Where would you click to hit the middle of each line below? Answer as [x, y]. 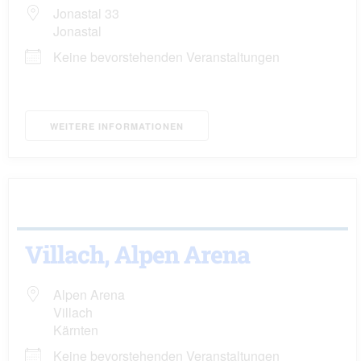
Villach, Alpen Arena [137, 254]
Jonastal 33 [86, 13]
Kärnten [76, 330]
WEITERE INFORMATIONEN [117, 126]
